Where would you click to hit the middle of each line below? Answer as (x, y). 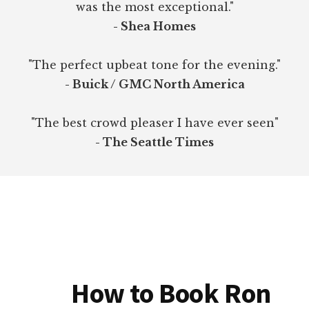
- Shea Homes (154, 27)
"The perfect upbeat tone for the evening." (154, 65)
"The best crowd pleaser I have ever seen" (154, 123)
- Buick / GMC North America (154, 84)
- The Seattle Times (154, 142)
